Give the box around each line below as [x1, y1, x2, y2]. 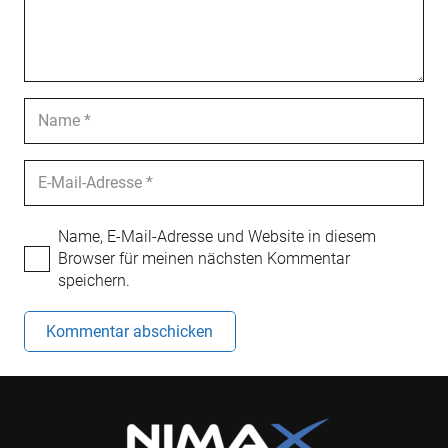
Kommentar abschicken [46, 321, 214, 341]
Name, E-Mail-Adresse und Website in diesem [58, 226, 376, 246]
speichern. [58, 270, 130, 290]
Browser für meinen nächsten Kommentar [58, 248, 350, 268]
